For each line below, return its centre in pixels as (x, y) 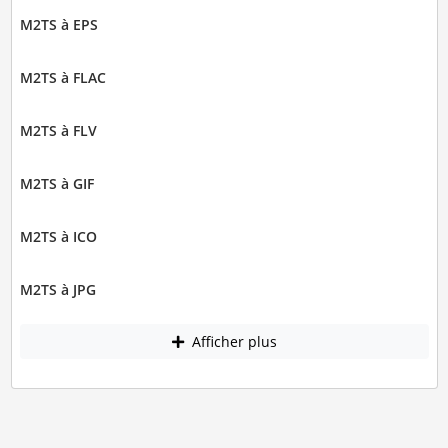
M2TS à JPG (57, 289)
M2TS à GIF (56, 183)
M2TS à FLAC (62, 77)
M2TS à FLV (58, 130)
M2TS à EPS (58, 24)
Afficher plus (232, 342)
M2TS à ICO (58, 236)
